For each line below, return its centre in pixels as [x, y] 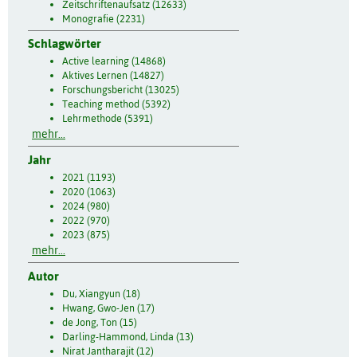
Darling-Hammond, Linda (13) [127, 336]
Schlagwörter [65, 44]
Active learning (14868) [114, 61]
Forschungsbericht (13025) [120, 90]
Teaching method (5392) [116, 104]
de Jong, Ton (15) [99, 322]
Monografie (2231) [103, 18]
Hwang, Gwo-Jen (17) [108, 308]
